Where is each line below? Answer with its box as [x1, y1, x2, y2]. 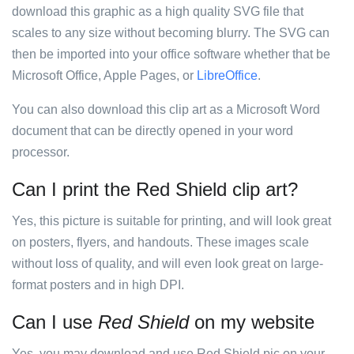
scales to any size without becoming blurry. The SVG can [12, 26, 330, 40]
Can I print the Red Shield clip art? [12, 179, 298, 200]
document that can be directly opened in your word [12, 124, 293, 137]
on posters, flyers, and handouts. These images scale [12, 235, 309, 249]
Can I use [12, 311, 98, 333]
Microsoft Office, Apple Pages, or [12, 69, 197, 82]
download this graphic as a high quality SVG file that [12, 5, 303, 18]
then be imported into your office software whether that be [12, 47, 330, 61]
